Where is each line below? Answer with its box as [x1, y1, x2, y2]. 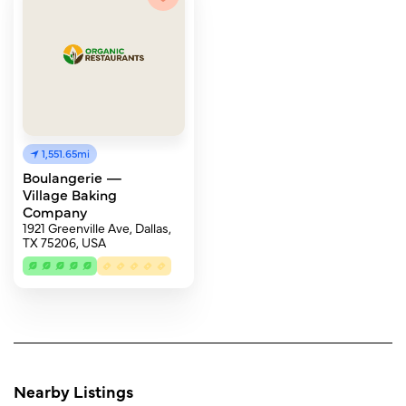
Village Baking [23, 184, 117, 204]
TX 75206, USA [23, 233, 106, 251]
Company [23, 201, 87, 221]
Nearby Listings [14, 380, 133, 402]
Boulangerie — [23, 167, 122, 187]
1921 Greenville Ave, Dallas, [23, 218, 171, 237]
